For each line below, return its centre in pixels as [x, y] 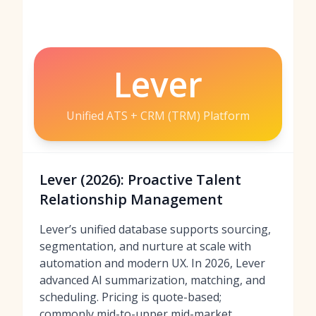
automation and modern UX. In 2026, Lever [152, 263]
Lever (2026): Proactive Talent [140, 180]
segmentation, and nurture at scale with [145, 246]
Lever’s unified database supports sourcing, [155, 229]
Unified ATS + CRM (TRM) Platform [158, 116]
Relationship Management [131, 199]
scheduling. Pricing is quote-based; [130, 297]
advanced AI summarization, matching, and [152, 280]
